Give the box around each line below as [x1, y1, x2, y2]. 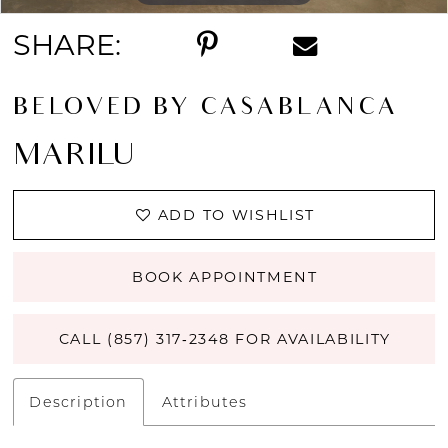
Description [29, 392, 128, 411]
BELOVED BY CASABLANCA [13, 94, 400, 124]
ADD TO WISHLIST [157, 206, 315, 225]
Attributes [161, 392, 248, 411]
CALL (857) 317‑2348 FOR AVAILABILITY [58, 329, 391, 348]
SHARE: [13, 27, 122, 63]
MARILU [13, 139, 136, 176]
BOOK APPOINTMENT [131, 268, 318, 287]
